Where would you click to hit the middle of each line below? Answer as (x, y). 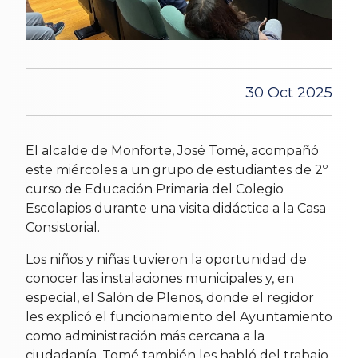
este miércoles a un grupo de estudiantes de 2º (177, 169)
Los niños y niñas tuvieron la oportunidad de (166, 259)
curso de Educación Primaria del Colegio (155, 189)
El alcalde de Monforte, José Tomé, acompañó (172, 150)
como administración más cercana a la (145, 336)
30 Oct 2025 (289, 92)
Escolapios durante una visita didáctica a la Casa (176, 208)
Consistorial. (63, 227)
